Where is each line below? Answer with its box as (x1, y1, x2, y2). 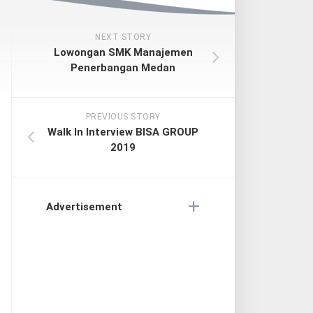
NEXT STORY (95, 32, 151, 42)
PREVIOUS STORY (85, 112, 161, 122)
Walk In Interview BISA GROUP (48, 126, 198, 138)
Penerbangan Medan (71, 61, 175, 74)
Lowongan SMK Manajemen (53, 46, 193, 59)
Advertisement (46, 201, 122, 213)
